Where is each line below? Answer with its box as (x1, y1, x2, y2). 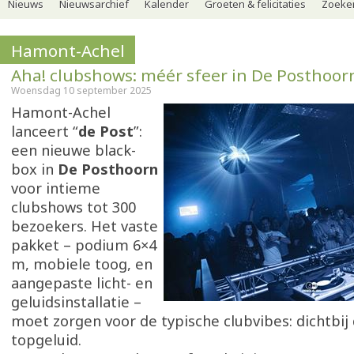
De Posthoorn (58, 160, 158, 179)
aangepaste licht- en (11, 273, 153, 292)
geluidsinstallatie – (11, 292, 141, 311)
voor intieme (11, 179, 100, 198)
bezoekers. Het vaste (11, 217, 158, 235)
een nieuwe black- (11, 141, 136, 160)
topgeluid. (11, 330, 85, 349)
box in (11, 160, 58, 179)
